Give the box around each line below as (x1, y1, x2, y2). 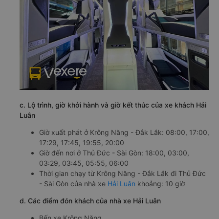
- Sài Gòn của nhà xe (39, 179, 108, 188)
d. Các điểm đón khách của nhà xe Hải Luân (20, 197, 161, 205)
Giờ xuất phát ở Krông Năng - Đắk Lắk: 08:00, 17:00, (39, 128, 209, 137)
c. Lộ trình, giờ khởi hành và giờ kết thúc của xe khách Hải (20, 101, 206, 109)
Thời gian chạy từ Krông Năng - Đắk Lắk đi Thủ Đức (39, 169, 206, 178)
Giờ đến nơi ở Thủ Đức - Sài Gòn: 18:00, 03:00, (39, 149, 189, 157)
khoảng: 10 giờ (135, 179, 185, 188)
